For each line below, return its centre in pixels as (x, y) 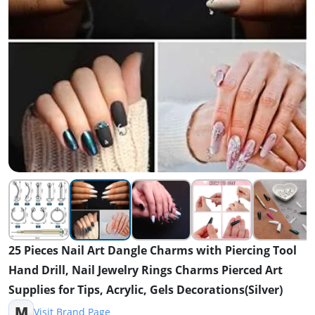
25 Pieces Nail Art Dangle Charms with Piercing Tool (153, 250)
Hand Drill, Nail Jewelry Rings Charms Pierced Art (146, 270)
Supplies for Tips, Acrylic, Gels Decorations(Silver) (146, 289)
